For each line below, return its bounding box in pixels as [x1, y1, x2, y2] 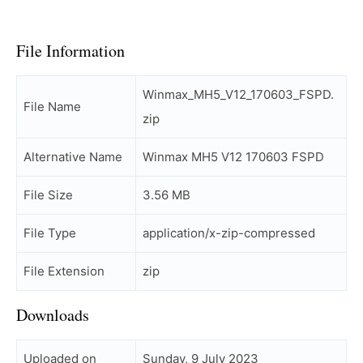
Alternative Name [23, 149, 122, 164]
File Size [23, 187, 73, 203]
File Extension [23, 263, 105, 279]
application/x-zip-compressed [143, 225, 315, 241]
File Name [23, 99, 81, 114]
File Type [23, 225, 76, 241]
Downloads [16, 304, 89, 326]
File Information [16, 40, 125, 62]
